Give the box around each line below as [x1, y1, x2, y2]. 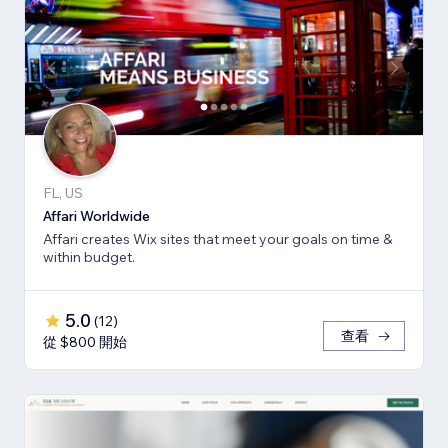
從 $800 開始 [43, 333, 127, 352]
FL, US [43, 184, 83, 203]
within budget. [43, 248, 135, 267]
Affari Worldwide [43, 207, 150, 226]
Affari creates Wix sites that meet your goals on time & [43, 230, 392, 249]
